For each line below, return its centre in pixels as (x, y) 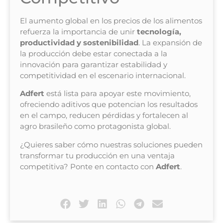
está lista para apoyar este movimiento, (117, 94)
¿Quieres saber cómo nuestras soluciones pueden (111, 144)
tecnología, (159, 32)
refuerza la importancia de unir (78, 32)
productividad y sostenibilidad (79, 43)
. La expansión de (170, 43)
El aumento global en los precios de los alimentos (111, 21)
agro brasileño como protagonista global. (95, 126)
